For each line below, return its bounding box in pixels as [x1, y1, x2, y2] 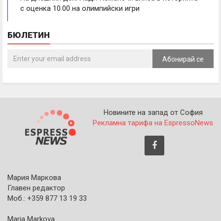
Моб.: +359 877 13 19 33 [7, 193, 87, 203]
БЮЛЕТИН [7, 30, 50, 40]
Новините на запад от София [103, 108, 203, 117]
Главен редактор [7, 183, 65, 192]
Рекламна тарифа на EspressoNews [93, 118, 213, 127]
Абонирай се [162, 55, 204, 63]
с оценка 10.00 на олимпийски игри [20, 3, 140, 13]
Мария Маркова [7, 173, 61, 182]
